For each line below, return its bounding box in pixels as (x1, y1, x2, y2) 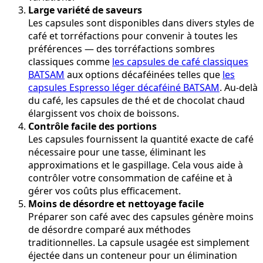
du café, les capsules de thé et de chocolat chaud (28, 94, 245, 107)
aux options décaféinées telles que (65, 68, 222, 82)
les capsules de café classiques (112, 55, 248, 69)
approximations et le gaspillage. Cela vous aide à (28, 159, 243, 172)
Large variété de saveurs (28, 4, 142, 17)
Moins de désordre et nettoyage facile (28, 197, 204, 211)
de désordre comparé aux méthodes (28, 223, 191, 237)
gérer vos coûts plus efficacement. (28, 184, 181, 198)
